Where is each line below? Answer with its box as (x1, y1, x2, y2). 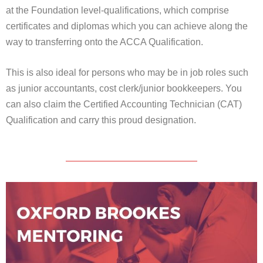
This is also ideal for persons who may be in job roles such (6, 68, 248, 78)
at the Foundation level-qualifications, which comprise (6, 5, 229, 15)
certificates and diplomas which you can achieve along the (6, 21, 248, 31)
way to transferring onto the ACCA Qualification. (6, 36, 203, 47)
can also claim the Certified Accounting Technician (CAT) (6, 99, 242, 110)
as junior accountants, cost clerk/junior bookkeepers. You (6, 83, 242, 94)
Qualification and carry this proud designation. (6, 115, 196, 126)
